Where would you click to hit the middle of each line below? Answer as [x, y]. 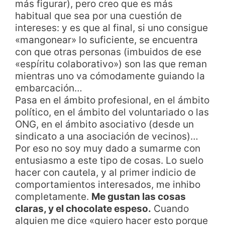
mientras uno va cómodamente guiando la [110, 76]
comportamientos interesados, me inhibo [108, 184]
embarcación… [49, 88]
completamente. [53, 196]
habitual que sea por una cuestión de [98, 16]
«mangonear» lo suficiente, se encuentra [106, 40]
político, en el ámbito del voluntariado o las [112, 112]
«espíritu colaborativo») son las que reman [111, 64]
